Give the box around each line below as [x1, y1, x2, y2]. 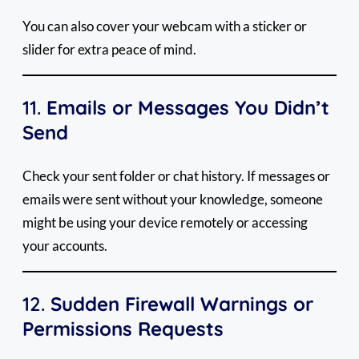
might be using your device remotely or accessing [22, 213, 308, 231]
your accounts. [22, 236, 107, 254]
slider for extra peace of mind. [22, 40, 196, 58]
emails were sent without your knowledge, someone [22, 190, 323, 208]
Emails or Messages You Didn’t [46, 95, 329, 119]
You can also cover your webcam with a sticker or [22, 17, 307, 34]
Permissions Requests [22, 316, 224, 341]
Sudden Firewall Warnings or [50, 291, 313, 316]
